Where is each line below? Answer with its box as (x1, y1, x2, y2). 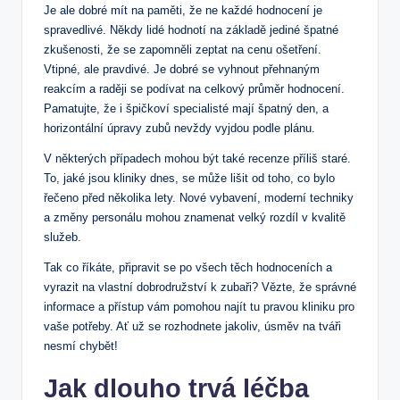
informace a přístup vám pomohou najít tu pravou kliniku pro (44, 299, 354, 313)
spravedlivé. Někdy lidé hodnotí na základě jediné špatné (44, 22, 338, 37)
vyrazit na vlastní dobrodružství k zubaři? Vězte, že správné (44, 279, 356, 294)
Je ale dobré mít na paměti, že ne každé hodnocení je (44, 3, 322, 17)
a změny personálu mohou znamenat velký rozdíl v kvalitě (44, 210, 346, 224)
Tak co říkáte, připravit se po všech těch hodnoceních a (44, 260, 332, 274)
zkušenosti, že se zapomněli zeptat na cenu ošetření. (44, 42, 321, 56)
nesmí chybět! (44, 338, 118, 353)
